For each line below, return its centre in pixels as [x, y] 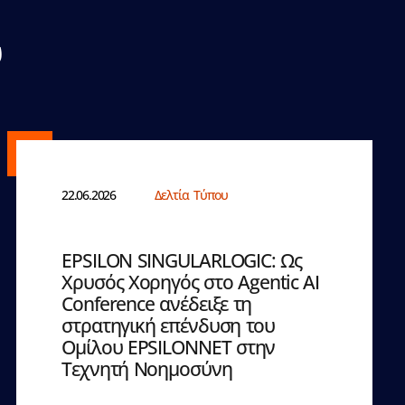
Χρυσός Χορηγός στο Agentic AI [191, 282]
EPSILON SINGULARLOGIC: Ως [182, 260]
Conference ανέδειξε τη [157, 303]
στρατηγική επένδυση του [169, 325]
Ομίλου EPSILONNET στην [169, 347]
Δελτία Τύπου [191, 194]
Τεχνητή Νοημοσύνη [147, 368]
